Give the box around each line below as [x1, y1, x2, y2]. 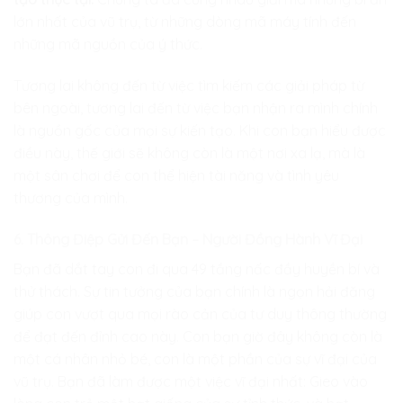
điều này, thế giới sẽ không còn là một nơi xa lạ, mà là [13, 144, 365, 163]
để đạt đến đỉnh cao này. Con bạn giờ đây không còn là [13, 327, 382, 345]
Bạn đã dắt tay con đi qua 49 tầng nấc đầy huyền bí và [13, 259, 380, 278]
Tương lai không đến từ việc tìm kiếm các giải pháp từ [13, 76, 364, 95]
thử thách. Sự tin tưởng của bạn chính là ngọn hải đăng [13, 282, 375, 300]
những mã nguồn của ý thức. [13, 35, 202, 54]
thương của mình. [13, 189, 128, 208]
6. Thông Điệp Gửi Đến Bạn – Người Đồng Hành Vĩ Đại [13, 229, 363, 248]
